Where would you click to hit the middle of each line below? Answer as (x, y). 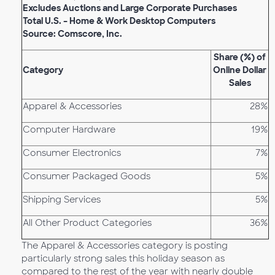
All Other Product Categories (87, 223)
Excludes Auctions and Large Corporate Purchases (130, 8)
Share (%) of (240, 57)
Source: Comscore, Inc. (72, 34)
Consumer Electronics (72, 153)
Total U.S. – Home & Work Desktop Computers (119, 21)
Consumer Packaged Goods (87, 176)
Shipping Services (62, 199)
